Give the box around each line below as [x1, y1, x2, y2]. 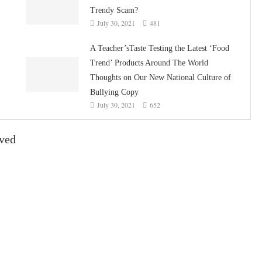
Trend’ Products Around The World [89, 58, 208, 67]
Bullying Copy [89, 87, 139, 96]
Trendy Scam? [89, 5, 138, 15]
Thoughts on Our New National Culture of [89, 73, 231, 82]
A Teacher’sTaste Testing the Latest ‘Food [89, 43, 229, 53]
